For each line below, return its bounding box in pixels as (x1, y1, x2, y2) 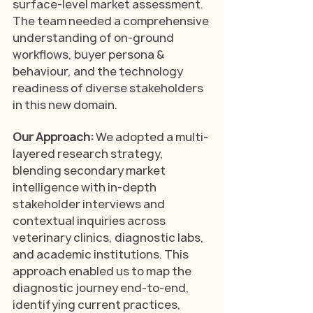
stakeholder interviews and (13, 196, 167, 212)
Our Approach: (13, 129, 96, 145)
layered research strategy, (13, 145, 166, 161)
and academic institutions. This (13, 246, 191, 262)
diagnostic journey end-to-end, (13, 279, 191, 296)
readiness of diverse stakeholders (13, 80, 205, 96)
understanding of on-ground (13, 29, 176, 45)
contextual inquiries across (13, 212, 168, 228)
